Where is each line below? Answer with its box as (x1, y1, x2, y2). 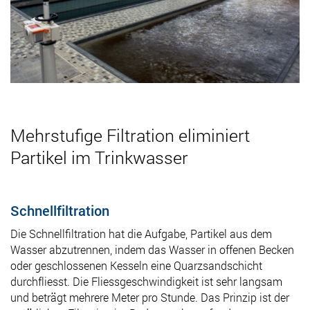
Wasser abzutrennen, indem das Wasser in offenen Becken (10, 241, 294, 257)
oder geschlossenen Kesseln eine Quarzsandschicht (10, 257, 262, 273)
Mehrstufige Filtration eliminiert (10, 123, 250, 147)
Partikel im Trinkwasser (10, 145, 188, 169)
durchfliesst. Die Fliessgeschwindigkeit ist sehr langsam (10, 273, 282, 289)
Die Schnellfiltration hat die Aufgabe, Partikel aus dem (10, 226, 272, 241)
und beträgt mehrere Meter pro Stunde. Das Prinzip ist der (10, 289, 289, 304)
